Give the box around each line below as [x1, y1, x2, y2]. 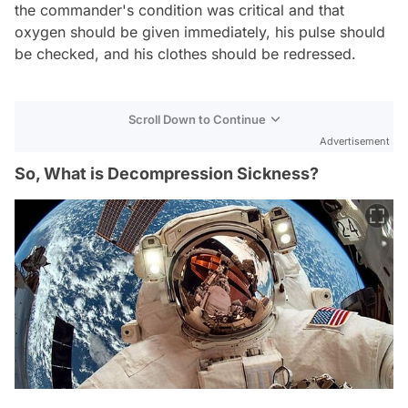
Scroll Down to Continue [128, 112, 266, 127]
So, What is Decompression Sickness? [15, 164, 319, 183]
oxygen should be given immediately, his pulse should [15, 23, 385, 41]
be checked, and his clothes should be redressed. [15, 45, 356, 63]
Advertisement [320, 135, 390, 148]
